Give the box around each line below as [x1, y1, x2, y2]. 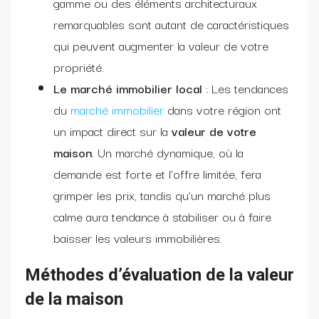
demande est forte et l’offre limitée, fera [53, 163, 261, 183]
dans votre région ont [164, 99, 281, 119]
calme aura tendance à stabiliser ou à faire [53, 206, 271, 226]
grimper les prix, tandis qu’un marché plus [53, 184, 271, 204]
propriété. [53, 56, 104, 76]
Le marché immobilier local [53, 78, 206, 98]
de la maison [25, 288, 123, 309]
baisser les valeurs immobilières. [53, 227, 222, 247]
